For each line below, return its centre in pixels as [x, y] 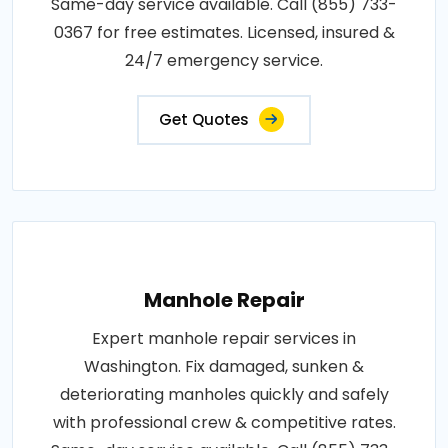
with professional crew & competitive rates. [224, 422]
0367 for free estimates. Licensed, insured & [224, 32]
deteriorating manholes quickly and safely [224, 394]
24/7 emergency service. [224, 60]
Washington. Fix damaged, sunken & [224, 366]
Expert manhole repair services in [224, 338]
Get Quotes [204, 119]
